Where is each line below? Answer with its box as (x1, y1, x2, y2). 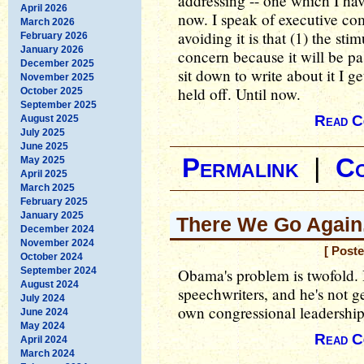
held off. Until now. (178, 84, 301, 104)
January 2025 (20, 209, 84, 221)
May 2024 (20, 319, 65, 331)
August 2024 (20, 278, 79, 290)
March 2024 (20, 347, 75, 359)
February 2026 (20, 29, 88, 41)
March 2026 (20, 15, 75, 28)
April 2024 (20, 333, 67, 345)
